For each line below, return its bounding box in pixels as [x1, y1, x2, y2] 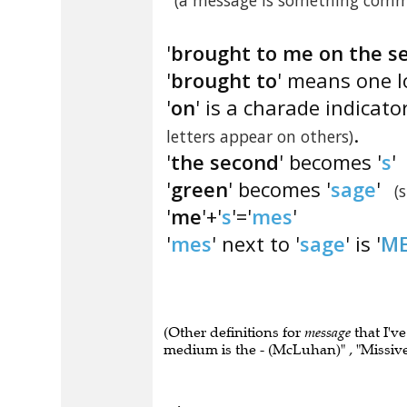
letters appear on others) [166, 125, 353, 147]
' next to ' [212, 230, 300, 257]
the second [171, 148, 279, 175]
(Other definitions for [164, 323, 304, 341]
